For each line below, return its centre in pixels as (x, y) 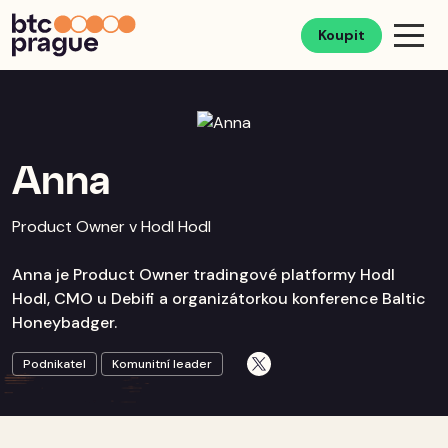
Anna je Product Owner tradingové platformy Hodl (203, 274)
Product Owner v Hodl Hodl (111, 226)
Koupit (341, 34)
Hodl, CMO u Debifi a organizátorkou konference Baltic (219, 298)
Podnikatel (54, 363)
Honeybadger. (64, 322)
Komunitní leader (162, 363)
